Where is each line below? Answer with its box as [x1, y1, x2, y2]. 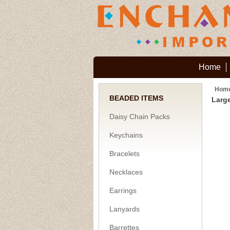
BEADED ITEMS [109, 94, 163, 102]
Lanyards [109, 205, 140, 213]
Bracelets [109, 149, 140, 158]
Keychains [109, 131, 143, 139]
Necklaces [109, 168, 143, 176]
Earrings [109, 186, 137, 195]
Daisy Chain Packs [109, 112, 170, 121]
